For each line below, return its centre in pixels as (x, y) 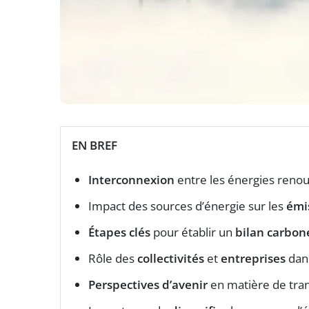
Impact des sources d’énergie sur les (187, 206)
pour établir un (193, 232)
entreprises (253, 258)
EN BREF (94, 145)
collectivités (171, 258)
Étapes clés (119, 232)
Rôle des (113, 258)
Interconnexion (131, 179)
